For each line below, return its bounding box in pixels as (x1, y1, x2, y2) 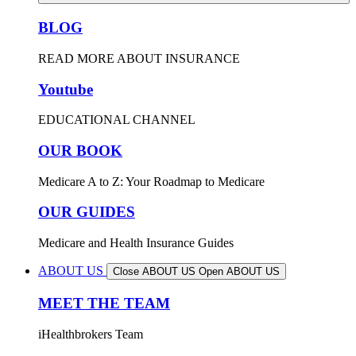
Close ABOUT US (113, 265, 195, 278)
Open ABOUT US (199, 265, 280, 278)
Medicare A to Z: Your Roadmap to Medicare (38, 174, 265, 188)
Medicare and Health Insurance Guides (38, 236, 234, 250)
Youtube (38, 80, 93, 98)
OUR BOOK (38, 142, 122, 160)
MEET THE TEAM (38, 294, 170, 311)
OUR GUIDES (38, 203, 135, 221)
